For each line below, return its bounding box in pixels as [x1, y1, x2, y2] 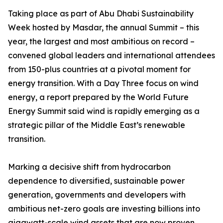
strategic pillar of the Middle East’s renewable [8, 120, 185, 130]
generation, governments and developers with [8, 190, 186, 200]
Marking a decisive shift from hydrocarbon [8, 162, 171, 172]
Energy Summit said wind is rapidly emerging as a [8, 106, 200, 116]
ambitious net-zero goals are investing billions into [8, 204, 200, 214]
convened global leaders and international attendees [8, 50, 215, 60]
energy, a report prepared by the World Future [8, 92, 189, 102]
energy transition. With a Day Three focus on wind [8, 78, 199, 88]
